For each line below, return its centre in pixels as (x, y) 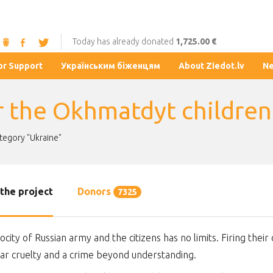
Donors (95, 192)
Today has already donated (124, 42)
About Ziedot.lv (211, 66)
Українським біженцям (110, 66)
